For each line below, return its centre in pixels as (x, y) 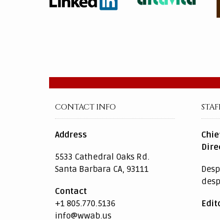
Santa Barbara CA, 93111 (102, 169)
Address (71, 135)
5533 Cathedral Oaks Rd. (102, 157)
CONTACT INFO (85, 107)
